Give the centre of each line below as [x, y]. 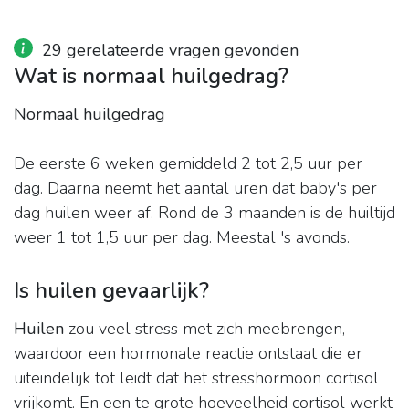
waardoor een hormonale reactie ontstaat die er [188, 354]
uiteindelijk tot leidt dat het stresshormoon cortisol [196, 378]
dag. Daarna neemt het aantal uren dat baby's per [195, 189]
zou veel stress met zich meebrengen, [204, 329]
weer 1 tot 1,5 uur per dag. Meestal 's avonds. [182, 238]
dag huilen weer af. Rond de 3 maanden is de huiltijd [204, 213]
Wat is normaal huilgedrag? [151, 76]
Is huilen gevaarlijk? [111, 291]
